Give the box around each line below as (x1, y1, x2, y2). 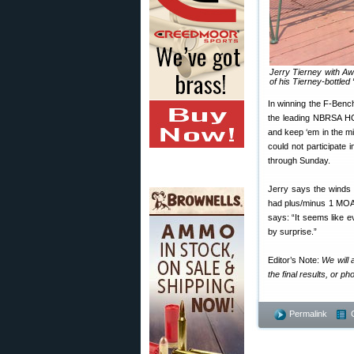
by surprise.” (268, 227, 317, 236)
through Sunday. (268, 156, 330, 165)
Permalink (289, 309, 327, 318)
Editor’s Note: (268, 255, 322, 265)
